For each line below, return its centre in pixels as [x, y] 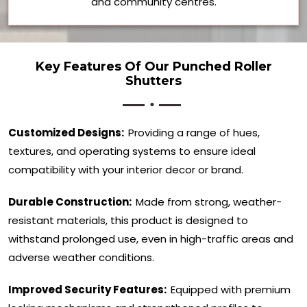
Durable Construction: [71, 202]
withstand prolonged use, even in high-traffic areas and [151, 239]
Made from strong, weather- [209, 202]
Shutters [153, 81]
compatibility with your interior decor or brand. [126, 170]
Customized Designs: [67, 133]
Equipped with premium [231, 290]
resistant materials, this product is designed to [128, 221]
